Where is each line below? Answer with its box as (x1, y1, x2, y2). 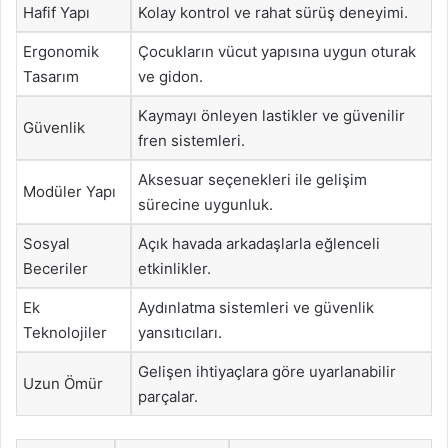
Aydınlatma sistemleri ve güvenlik (138, 298, 374, 317)
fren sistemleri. (138, 131, 245, 150)
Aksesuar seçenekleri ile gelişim (138, 170, 367, 189)
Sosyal (23, 234, 70, 253)
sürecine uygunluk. (138, 195, 273, 214)
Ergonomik (23, 42, 99, 61)
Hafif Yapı (23, 3, 90, 22)
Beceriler (23, 259, 88, 278)
